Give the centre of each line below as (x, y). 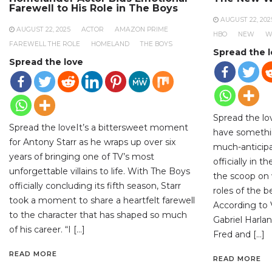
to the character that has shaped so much (98, 215)
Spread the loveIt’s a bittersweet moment (99, 127)
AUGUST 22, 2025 (43, 29)
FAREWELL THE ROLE (45, 44)
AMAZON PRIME (141, 29)
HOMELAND (110, 44)
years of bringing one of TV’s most (82, 156)
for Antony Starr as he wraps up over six (92, 142)
